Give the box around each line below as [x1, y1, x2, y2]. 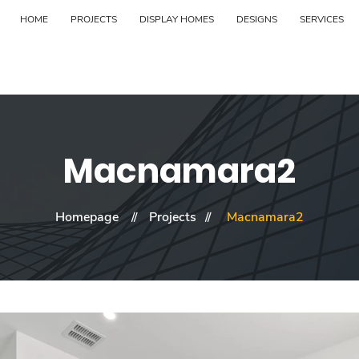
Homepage [55, 208, 119, 226]
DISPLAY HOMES [139, 13, 214, 26]
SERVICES [300, 13, 344, 26]
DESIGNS [236, 13, 277, 26]
